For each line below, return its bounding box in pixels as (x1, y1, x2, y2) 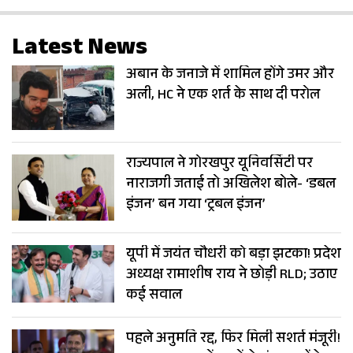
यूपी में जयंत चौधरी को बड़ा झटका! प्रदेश (126, 243, 341, 268)
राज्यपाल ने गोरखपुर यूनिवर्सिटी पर (126, 152, 313, 176)
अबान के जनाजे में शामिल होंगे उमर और (126, 64, 334, 88)
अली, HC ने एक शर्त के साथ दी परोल (126, 84, 320, 109)
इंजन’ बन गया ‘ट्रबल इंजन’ (126, 193, 266, 217)
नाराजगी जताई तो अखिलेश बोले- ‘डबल (126, 173, 336, 197)
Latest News (12, 30, 147, 71)
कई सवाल (126, 284, 182, 309)
